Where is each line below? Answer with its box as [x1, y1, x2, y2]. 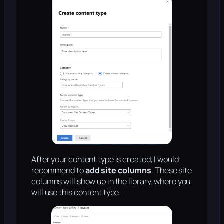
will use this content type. [31, 186, 121, 198]
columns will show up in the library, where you [31, 175, 191, 187]
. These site [151, 164, 192, 176]
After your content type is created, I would [31, 153, 179, 165]
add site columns [85, 164, 152, 176]
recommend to [31, 164, 85, 176]
